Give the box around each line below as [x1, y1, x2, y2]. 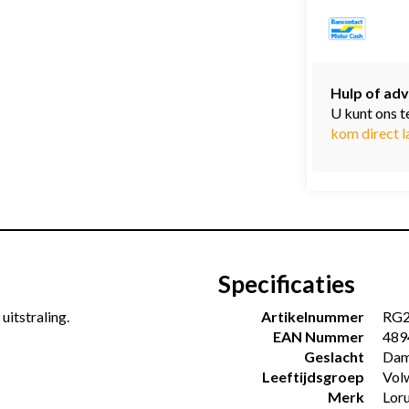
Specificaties [218, 269, 355, 299]
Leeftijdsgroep [262, 368, 364, 385]
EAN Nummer [273, 328, 364, 345]
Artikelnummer [261, 308, 364, 325]
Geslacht [304, 348, 364, 365]
